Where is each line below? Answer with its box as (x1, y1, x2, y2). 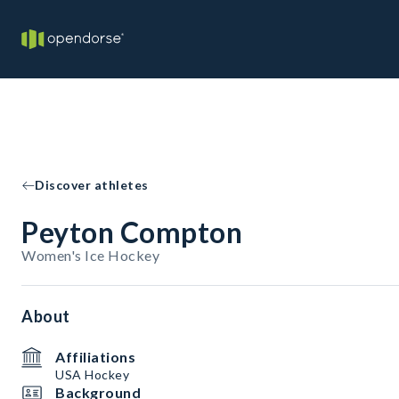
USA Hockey (55, 367, 129, 382)
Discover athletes (35, 177, 149, 192)
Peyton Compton (21, 215, 242, 249)
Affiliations (55, 348, 135, 365)
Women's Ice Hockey (21, 247, 159, 264)
